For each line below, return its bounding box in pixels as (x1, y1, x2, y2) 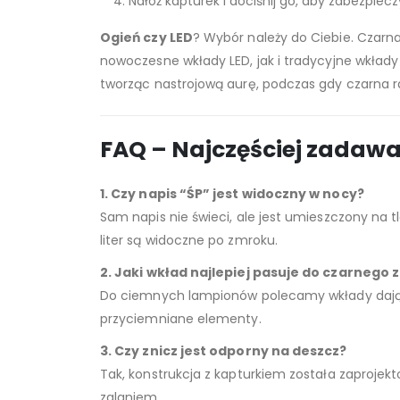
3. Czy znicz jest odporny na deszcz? (100, 341, 347, 360)
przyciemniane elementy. (100, 309, 262, 328)
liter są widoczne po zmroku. (100, 230, 278, 249)
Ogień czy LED (100, 28, 193, 46)
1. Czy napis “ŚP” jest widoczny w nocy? (100, 184, 364, 203)
